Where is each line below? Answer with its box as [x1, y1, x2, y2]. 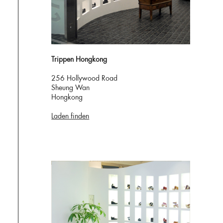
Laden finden [51, 111, 90, 120]
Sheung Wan [51, 83, 90, 92]
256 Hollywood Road [51, 73, 118, 83]
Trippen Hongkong [51, 54, 108, 64]
